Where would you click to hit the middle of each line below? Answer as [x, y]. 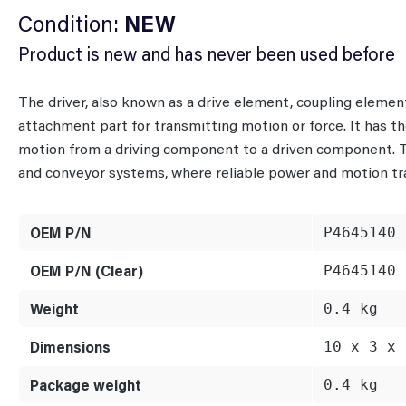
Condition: [71, 23]
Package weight [86, 384]
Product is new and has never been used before [207, 53]
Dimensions [70, 346]
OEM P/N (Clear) [87, 270]
